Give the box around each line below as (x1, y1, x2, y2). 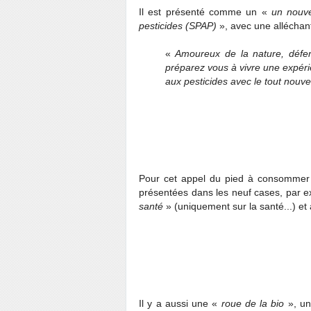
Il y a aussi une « (139, 298, 221, 310)
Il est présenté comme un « (139, 6, 271, 18)
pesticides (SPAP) (139, 20, 219, 32)
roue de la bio (221, 298, 288, 310)
